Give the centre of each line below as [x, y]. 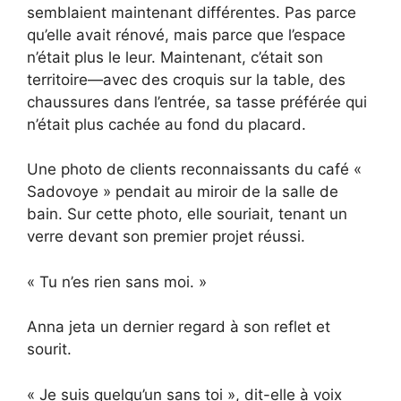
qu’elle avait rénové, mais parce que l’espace [186, 34]
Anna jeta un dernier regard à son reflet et [179, 327]
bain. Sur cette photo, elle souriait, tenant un [187, 214]
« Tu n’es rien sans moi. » [117, 282]
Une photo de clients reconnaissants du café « [194, 170]
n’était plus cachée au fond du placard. [166, 124]
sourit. [49, 350]
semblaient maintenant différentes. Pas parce [192, 12]
